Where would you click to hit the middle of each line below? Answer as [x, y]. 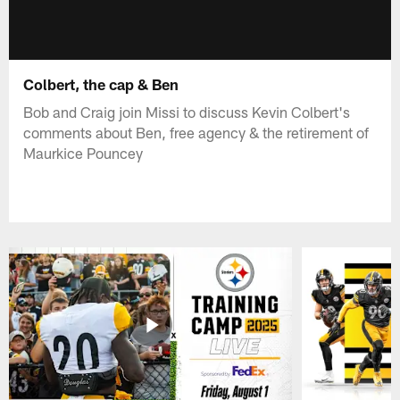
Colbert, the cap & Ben [101, 83]
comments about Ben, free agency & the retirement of [196, 132]
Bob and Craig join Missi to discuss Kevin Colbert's [187, 111]
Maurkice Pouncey [83, 152]
